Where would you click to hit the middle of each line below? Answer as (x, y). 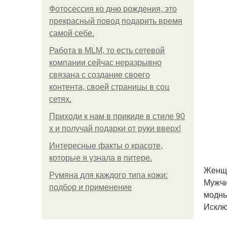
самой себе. (72, 33)
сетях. (60, 99)
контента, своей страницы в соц (109, 87)
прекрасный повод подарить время (116, 21)
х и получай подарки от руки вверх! (115, 128)
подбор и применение (90, 187)
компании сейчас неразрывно (105, 63)
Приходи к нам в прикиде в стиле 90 (117, 116)
